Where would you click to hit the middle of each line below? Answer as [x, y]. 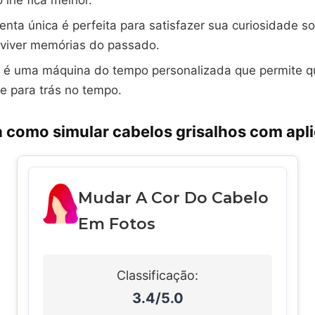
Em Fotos [116, 224]
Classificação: [157, 275]
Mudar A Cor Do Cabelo [173, 198]
